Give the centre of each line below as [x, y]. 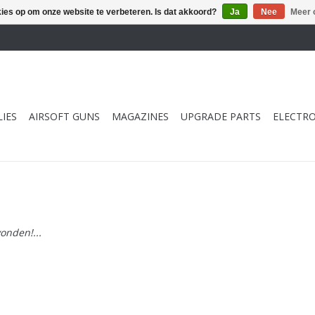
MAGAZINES [140, 116]
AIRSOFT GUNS [64, 116]
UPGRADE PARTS [221, 116]
